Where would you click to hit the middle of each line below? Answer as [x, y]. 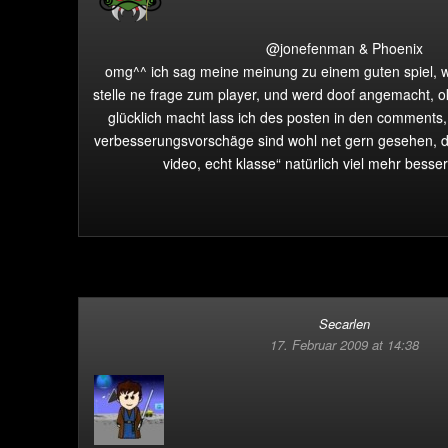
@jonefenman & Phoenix [344, 48]
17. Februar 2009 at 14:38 [344, 344]
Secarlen [344, 323]
